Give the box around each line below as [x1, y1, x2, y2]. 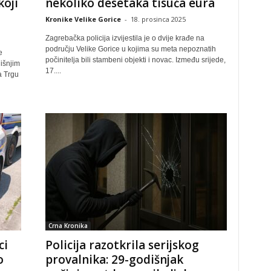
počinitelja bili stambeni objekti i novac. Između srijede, [45, 56, 226, 64]
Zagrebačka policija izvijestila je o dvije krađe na [45, 34, 204, 42]
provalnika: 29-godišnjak [45, 252, 183, 267]
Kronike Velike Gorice [45, 15, 121, 24]
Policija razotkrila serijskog [45, 237, 199, 253]
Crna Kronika [48, 221, 88, 230]
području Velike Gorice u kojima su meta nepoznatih [45, 45, 216, 53]
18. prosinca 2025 [130, 15, 186, 24]
